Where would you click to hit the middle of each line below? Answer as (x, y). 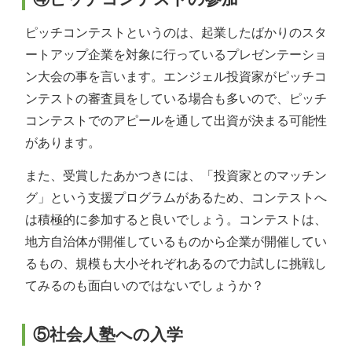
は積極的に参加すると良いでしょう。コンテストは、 (176, 219)
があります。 (63, 142)
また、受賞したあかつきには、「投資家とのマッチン (176, 175)
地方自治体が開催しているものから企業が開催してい (176, 241)
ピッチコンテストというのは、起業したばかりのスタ (176, 32)
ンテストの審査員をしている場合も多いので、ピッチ (176, 98)
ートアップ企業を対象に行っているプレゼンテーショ (176, 54)
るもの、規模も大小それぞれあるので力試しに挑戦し (176, 263)
